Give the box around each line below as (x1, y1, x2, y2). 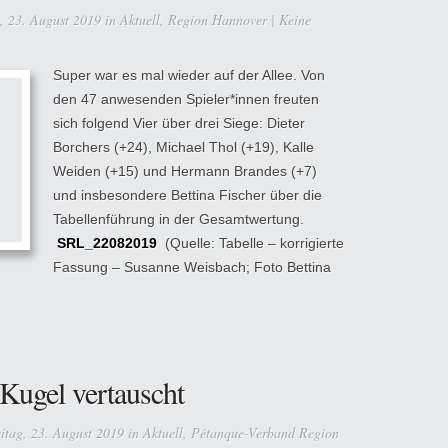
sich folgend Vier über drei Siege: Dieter (53, 115, 305, 131)
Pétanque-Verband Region (191, 423, 339, 442)
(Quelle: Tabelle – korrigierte (157, 235, 344, 251)
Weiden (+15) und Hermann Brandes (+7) (53, 163, 317, 179)
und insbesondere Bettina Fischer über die (53, 187, 322, 203)
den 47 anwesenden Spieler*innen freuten (53, 91, 319, 107)
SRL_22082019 (57, 235, 157, 251)
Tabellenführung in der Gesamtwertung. (53, 211, 304, 227)
